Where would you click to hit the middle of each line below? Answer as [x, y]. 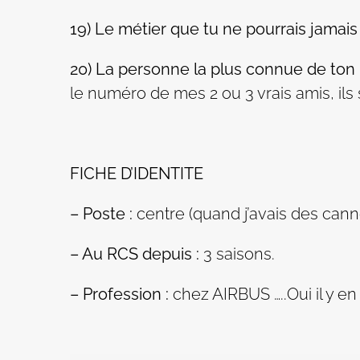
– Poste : [101, 213]
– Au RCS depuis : [135, 254]
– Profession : [119, 294]
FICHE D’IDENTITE [137, 173]
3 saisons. [237, 254]
